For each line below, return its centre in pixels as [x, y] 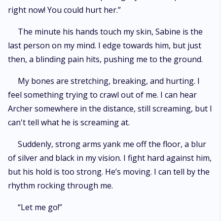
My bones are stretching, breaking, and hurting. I [109, 81]
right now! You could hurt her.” [64, 10]
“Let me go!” [40, 207]
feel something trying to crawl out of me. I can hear [102, 95]
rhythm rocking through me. [61, 185]
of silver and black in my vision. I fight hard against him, [110, 158]
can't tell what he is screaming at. [70, 122]
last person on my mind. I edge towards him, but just [105, 45]
